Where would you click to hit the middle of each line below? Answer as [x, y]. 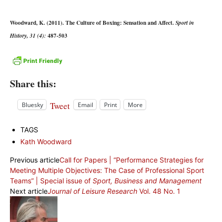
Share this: [33, 84]
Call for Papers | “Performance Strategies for [132, 160]
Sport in [185, 23]
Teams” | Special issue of [51, 181]
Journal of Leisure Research [92, 191]
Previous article [35, 160]
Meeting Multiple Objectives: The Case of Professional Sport [107, 170]
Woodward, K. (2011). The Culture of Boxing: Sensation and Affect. [93, 22]
